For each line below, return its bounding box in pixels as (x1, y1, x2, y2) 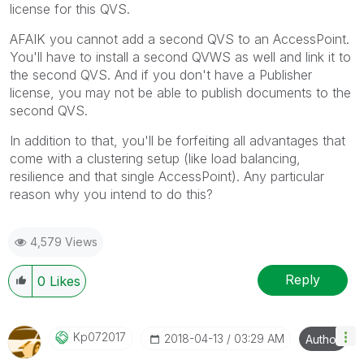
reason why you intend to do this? (10, 185, 213, 202)
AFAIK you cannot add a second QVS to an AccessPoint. (10, 30, 349, 47)
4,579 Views (30, 234, 97, 249)
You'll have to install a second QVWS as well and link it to (10, 48, 351, 65)
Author (305, 331, 340, 346)
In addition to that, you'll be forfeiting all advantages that (10, 132, 345, 149)
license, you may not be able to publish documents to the (10, 84, 351, 101)
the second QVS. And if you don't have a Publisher (10, 66, 312, 83)
